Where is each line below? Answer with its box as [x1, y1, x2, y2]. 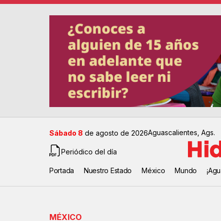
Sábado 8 [49, 129, 83, 138]
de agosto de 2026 [83, 129, 148, 138]
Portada [49, 166, 74, 175]
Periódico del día [61, 147, 117, 156]
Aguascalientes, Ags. [148, 128, 215, 137]
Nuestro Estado [84, 166, 132, 175]
